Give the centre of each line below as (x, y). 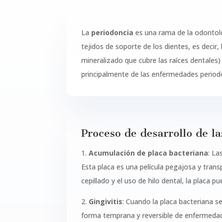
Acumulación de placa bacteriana (149, 153)
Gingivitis (106, 202)
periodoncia (112, 32)
